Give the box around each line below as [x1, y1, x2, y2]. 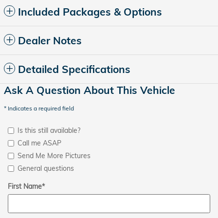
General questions [18, 164, 74, 173]
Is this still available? [18, 126, 80, 135]
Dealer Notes [18, 34, 82, 47]
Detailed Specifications [18, 63, 130, 75]
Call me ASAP [18, 139, 61, 147]
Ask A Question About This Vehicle [4, 84, 175, 96]
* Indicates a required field [4, 105, 74, 112]
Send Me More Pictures [18, 151, 91, 160]
